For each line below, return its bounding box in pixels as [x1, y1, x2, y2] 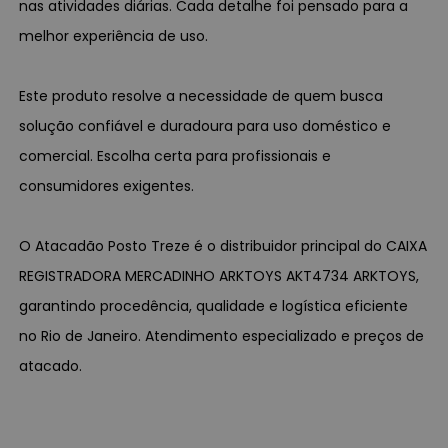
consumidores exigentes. [19, 175, 195, 196]
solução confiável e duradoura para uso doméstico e [19, 115, 392, 136]
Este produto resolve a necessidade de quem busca [19, 85, 384, 106]
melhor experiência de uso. [19, 25, 209, 46]
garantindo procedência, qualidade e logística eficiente [19, 295, 409, 316]
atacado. [19, 355, 83, 376]
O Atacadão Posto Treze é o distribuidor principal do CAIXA [19, 235, 428, 256]
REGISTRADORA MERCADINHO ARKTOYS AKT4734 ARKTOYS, [19, 265, 420, 286]
